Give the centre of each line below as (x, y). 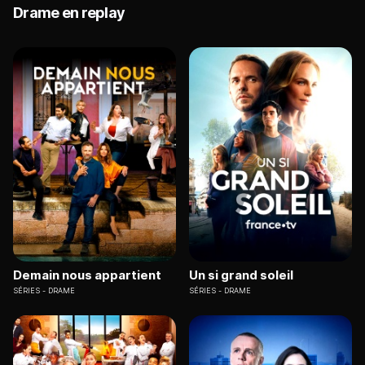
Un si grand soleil (241, 275)
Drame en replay (69, 13)
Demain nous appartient (87, 275)
